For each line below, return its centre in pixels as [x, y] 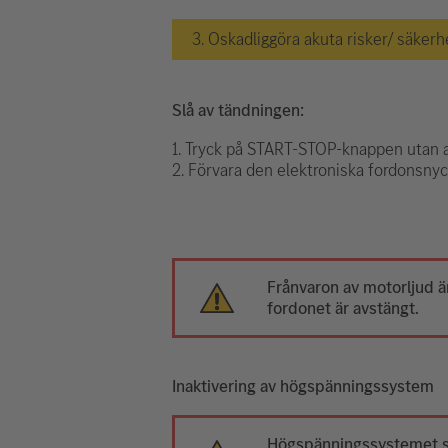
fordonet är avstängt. [343, 307]
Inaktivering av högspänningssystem [303, 385]
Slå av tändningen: [238, 109]
